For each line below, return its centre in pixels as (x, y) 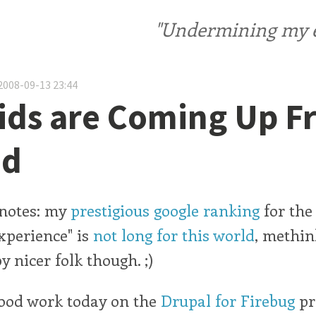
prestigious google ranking (165, 211)
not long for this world (174, 235)
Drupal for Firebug (228, 300)
